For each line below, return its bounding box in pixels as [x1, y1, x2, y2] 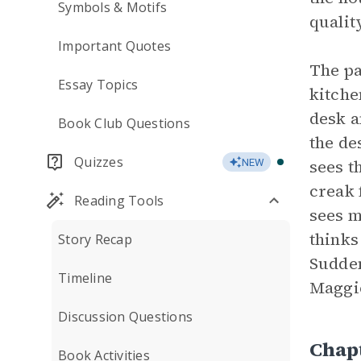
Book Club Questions [58, 114, 190, 132]
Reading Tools [74, 192, 164, 210]
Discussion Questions [58, 308, 193, 326]
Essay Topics [58, 76, 138, 93]
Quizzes [74, 153, 123, 171]
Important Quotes [58, 37, 171, 55]
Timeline [58, 269, 112, 287]
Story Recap [58, 230, 132, 248]
